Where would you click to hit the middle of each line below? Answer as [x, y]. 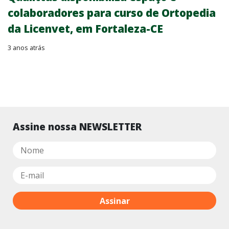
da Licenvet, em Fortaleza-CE [85, 29]
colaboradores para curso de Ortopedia [112, 13]
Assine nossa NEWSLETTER [77, 127]
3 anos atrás [26, 48]
